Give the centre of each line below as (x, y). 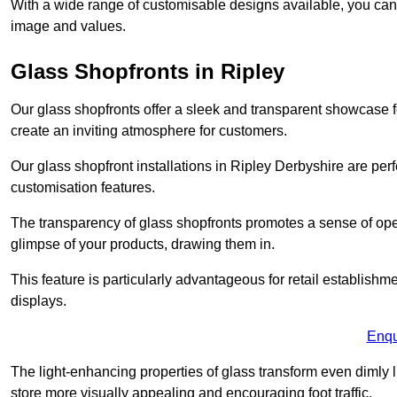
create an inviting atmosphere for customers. (151, 130)
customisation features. (83, 187)
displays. (39, 300)
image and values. (68, 26)
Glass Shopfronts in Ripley (148, 71)
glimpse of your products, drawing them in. (144, 244)
